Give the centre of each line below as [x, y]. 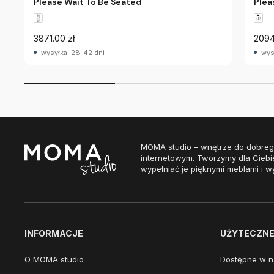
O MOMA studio [54, 259]
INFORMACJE [54, 233]
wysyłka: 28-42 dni [73, 53]
